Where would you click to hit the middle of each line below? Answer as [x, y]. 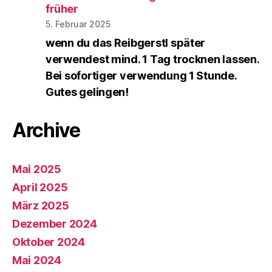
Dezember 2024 [55, 223]
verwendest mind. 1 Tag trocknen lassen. [152, 59]
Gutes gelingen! [87, 92]
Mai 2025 [37, 169]
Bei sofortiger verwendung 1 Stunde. [141, 75]
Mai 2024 [37, 260]
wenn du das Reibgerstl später [126, 42]
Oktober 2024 [49, 242]
